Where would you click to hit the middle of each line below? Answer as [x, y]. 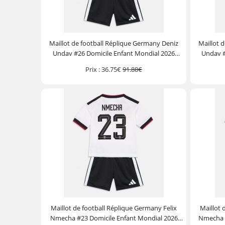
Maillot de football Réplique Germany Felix [114, 208]
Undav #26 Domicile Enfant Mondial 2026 [114, 53]
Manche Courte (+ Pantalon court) [114, 63]
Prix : [93, 69]
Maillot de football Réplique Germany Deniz [114, 43]
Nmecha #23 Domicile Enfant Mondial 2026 [114, 218]
